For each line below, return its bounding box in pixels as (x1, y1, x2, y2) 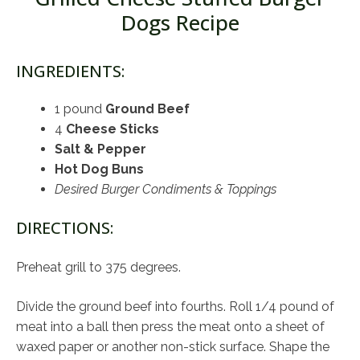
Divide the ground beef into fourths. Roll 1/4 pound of (16, 299, 334, 315)
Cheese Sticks (66, 121, 159, 137)
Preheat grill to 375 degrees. (16, 260, 181, 276)
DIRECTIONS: (16, 217, 113, 239)
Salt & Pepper (55, 141, 146, 157)
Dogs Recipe (121, 8, 239, 38)
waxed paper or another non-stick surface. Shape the (16, 339, 329, 355)
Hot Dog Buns (55, 162, 144, 178)
